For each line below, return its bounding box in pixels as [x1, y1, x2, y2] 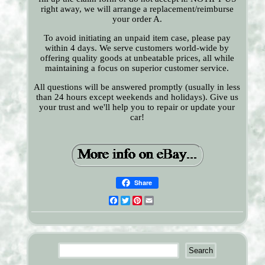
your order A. [112, 14, 162, 24]
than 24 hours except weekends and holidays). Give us [35, 92, 238, 102]
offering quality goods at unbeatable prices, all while [40, 53, 234, 63]
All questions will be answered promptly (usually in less [34, 82, 241, 92]
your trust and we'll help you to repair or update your [39, 102, 235, 112]
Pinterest [141, 196, 176, 206]
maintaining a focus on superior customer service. [45, 63, 230, 73]
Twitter [130, 196, 159, 206]
